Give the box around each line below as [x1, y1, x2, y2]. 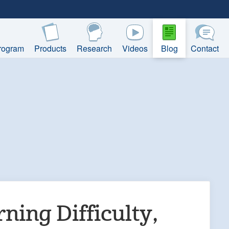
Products [34, 42, 66, 54]
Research [77, 42, 112, 54]
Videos [122, 42, 148, 54]
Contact [191, 42, 219, 54]
